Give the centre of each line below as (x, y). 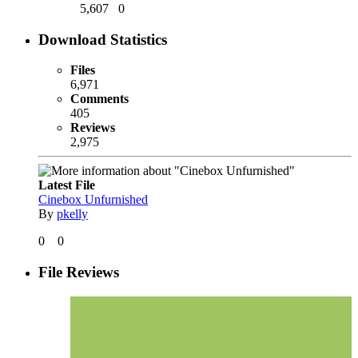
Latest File (67, 185)
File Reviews (79, 272)
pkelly (72, 214)
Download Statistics (103, 39)
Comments (99, 99)
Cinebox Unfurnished (93, 200)
